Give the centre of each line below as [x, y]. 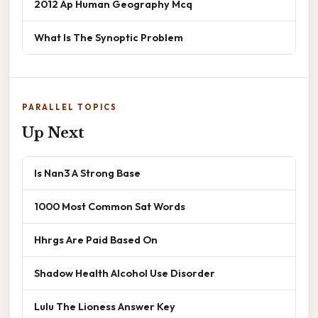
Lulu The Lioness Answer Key [105, 306]
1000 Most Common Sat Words [110, 206]
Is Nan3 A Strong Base [87, 172]
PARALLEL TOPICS [70, 107]
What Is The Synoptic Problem [109, 37]
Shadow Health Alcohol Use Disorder [125, 273]
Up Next [53, 132]
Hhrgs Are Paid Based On [96, 239]
